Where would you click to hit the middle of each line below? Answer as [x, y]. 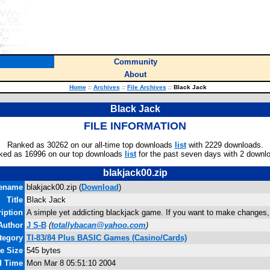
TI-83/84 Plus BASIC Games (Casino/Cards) [106, 238]
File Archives [146, 87]
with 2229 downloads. [224, 145]
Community [135, 62]
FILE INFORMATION [135, 126]
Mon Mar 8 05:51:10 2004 [71, 263]
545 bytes [43, 250]
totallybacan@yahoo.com [98, 225]
